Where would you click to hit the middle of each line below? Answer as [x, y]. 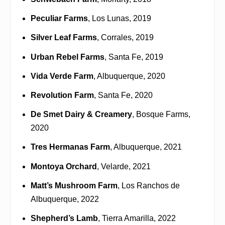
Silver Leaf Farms [64, 38]
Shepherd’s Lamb [64, 218]
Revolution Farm [62, 95]
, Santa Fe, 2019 [134, 57]
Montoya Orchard [64, 166]
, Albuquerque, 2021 [146, 147]
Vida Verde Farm [62, 76]
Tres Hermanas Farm [70, 147]
